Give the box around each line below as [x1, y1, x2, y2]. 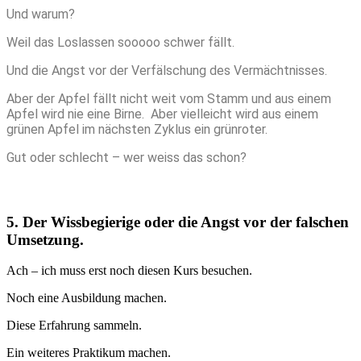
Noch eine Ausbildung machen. [6, 291, 170, 305]
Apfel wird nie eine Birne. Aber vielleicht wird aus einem [6, 106, 318, 122]
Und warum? [6, 6, 78, 23]
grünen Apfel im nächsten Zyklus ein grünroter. [6, 122, 271, 138]
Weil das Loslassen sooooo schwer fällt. [6, 35, 238, 51]
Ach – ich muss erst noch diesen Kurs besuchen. [6, 263, 255, 278]
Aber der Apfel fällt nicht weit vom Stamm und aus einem [6, 91, 331, 107]
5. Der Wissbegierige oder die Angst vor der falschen [6, 213, 349, 230]
